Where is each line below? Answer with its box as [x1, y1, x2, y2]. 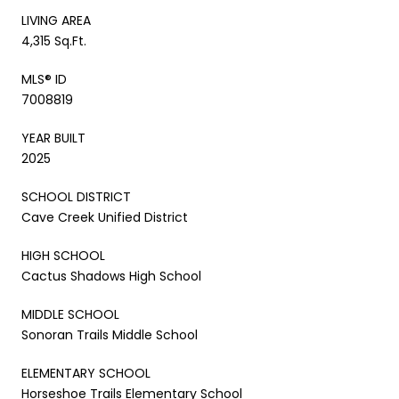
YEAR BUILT [21, 128, 85, 147]
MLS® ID [21, 69, 67, 88]
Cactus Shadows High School [21, 266, 201, 285]
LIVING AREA [21, 11, 91, 29]
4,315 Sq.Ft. [21, 31, 86, 50]
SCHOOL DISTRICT [21, 187, 131, 206]
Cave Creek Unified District [21, 208, 188, 226]
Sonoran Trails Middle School [21, 325, 198, 344]
